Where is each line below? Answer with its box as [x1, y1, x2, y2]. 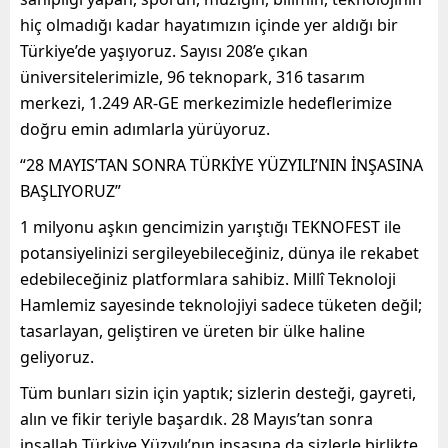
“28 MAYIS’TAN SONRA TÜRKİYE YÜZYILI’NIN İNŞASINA [20, 153, 423, 176]
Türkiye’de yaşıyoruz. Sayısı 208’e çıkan [20, 39, 308, 62]
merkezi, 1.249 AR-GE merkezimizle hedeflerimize [20, 91, 392, 114]
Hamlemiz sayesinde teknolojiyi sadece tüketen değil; [20, 293, 422, 316]
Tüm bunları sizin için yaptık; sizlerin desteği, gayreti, [20, 381, 416, 404]
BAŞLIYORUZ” [20, 179, 121, 202]
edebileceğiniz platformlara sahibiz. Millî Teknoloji [20, 267, 396, 290]
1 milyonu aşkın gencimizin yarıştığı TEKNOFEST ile [20, 215, 401, 238]
